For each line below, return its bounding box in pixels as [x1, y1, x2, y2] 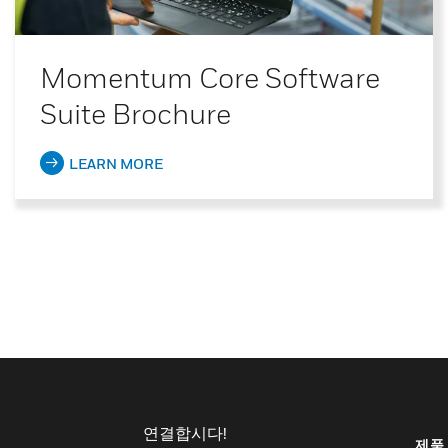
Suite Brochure [40, 97, 231, 130]
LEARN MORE [69, 155, 163, 172]
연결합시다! [143, 423, 227, 443]
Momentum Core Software [40, 61, 380, 94]
